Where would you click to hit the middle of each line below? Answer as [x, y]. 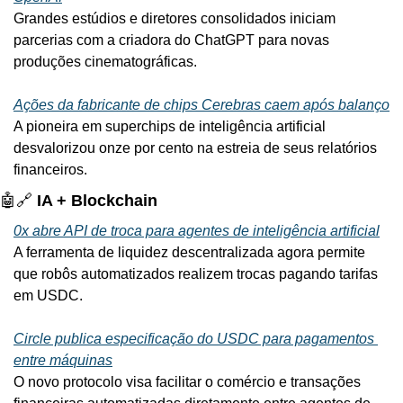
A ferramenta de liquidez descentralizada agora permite [189, 252]
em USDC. [48, 295]
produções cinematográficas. [105, 61]
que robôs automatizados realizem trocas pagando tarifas [196, 273]
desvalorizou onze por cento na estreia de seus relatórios [195, 148]
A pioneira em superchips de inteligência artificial [170, 126]
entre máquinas [63, 360]
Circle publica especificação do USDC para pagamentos [194, 338]
